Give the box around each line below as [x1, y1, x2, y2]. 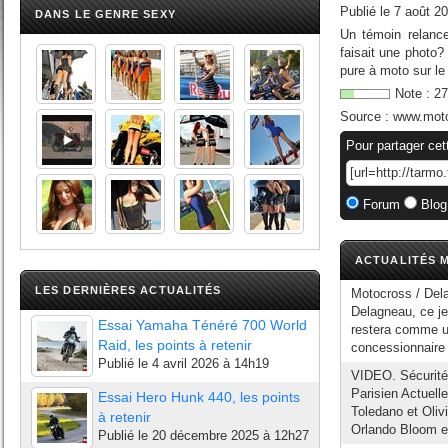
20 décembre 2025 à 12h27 [152, 428, 309, 443]
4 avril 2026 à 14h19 [152, 356, 269, 371]
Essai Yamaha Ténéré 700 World [98, 317, 307, 333]
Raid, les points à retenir [98, 337, 252, 353]
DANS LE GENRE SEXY [35, 8, 176, 20]
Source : [340, 109, 393, 124]
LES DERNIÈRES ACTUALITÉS [35, 284, 222, 296]
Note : [395, 86, 434, 101]
